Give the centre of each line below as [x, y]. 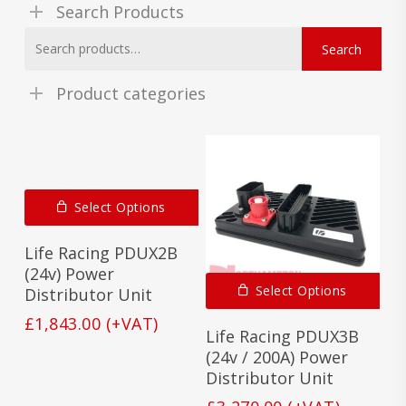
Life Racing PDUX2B [101, 253]
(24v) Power [69, 274]
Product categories [130, 94]
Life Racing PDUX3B [283, 337]
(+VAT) [132, 324]
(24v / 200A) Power [277, 358]
